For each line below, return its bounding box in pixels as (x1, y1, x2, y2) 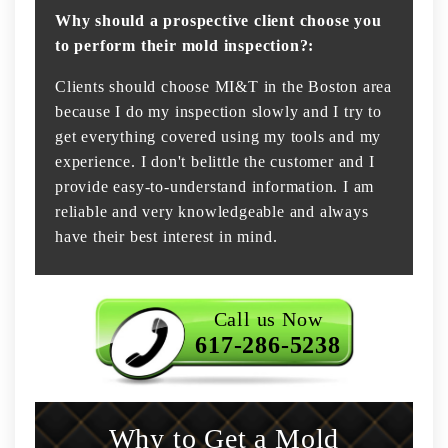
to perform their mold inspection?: (55, 37, 315, 55)
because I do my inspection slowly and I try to (55, 103, 382, 121)
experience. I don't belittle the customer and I (55, 153, 375, 171)
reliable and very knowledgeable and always (55, 203, 369, 221)
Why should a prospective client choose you (55, 12, 382, 30)
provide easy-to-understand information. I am (55, 178, 375, 196)
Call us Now (213, 308, 323, 331)
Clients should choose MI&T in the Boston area (55, 78, 392, 96)
